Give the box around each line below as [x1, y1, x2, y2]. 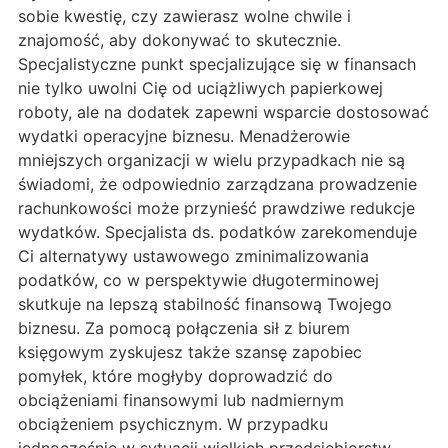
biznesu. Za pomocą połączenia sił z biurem [18, 318, 350, 339]
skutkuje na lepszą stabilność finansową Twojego [18, 294, 392, 315]
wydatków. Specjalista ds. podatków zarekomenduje [18, 222, 417, 243]
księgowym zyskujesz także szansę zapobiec [18, 342, 362, 363]
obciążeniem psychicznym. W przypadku [18, 414, 328, 435]
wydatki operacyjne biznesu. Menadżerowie [18, 126, 350, 147]
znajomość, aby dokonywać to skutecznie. [18, 30, 341, 51]
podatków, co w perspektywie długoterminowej [18, 270, 379, 291]
